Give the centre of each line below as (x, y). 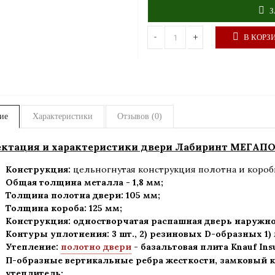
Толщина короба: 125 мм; (64, 208)
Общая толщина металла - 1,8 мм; (84, 182)
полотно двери (96, 247)
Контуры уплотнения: (57, 234)
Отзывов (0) (140, 116)
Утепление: (33, 247)
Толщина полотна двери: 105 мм (82, 195)
